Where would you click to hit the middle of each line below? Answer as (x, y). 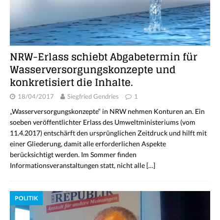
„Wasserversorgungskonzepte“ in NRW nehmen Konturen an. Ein (107, 111)
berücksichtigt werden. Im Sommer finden (73, 154)
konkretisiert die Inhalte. (71, 82)
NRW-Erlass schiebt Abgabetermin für (104, 57)
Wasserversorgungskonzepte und (93, 69)
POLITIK (26, 198)
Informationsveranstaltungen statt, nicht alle (78, 165)
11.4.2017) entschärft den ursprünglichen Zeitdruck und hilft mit (108, 133)
